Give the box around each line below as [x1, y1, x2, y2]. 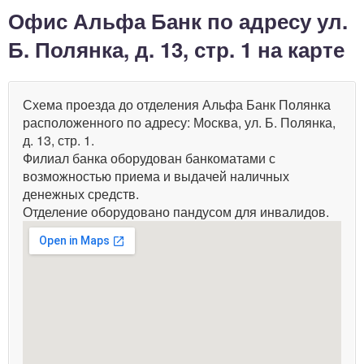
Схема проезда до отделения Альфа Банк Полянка [23, 94, 331, 114]
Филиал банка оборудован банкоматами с [23, 148, 275, 167]
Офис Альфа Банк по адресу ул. [8, 5, 348, 36]
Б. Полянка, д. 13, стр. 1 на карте [8, 33, 344, 64]
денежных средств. [23, 184, 139, 203]
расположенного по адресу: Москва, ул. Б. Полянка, [23, 112, 336, 132]
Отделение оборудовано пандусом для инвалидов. [23, 201, 329, 221]
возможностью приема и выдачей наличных [23, 166, 289, 185]
